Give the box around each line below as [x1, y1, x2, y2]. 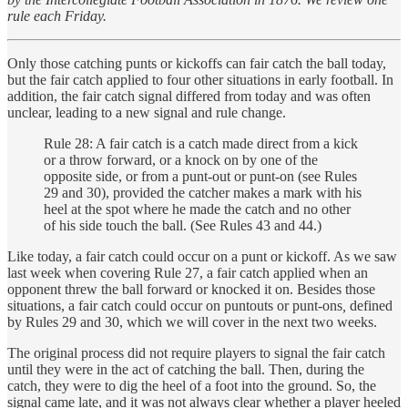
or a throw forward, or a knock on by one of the [44, 151, 318, 168]
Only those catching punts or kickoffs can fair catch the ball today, [7, 55, 386, 71]
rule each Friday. [7, 7, 107, 24]
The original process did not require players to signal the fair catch [7, 344, 385, 361]
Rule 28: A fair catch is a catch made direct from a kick [44, 135, 358, 151]
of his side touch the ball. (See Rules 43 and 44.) [44, 217, 321, 233]
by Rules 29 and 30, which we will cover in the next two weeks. [7, 313, 377, 330]
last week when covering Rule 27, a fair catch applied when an [7, 264, 368, 280]
